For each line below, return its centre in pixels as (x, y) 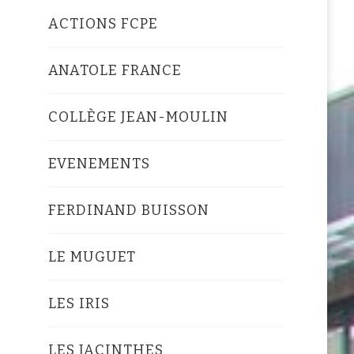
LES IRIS (79, 303)
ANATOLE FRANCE (115, 70)
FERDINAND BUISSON (128, 210)
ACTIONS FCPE (103, 23)
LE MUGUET (92, 256)
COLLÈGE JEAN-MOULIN (138, 117)
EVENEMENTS (99, 163)
